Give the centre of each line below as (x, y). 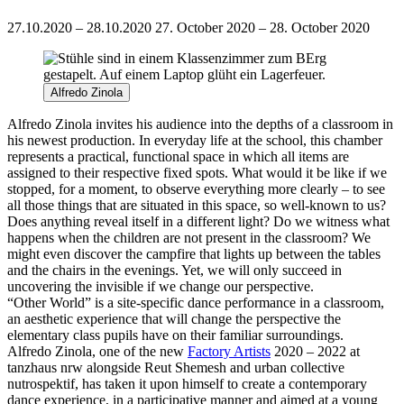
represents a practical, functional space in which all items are (178, 156)
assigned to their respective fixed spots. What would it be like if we (197, 172)
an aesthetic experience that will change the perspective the (174, 318)
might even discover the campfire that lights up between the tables (194, 253)
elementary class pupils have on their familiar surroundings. (175, 335)
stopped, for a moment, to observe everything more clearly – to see (196, 188)
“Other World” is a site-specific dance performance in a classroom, (196, 302)
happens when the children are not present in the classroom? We (189, 237)
